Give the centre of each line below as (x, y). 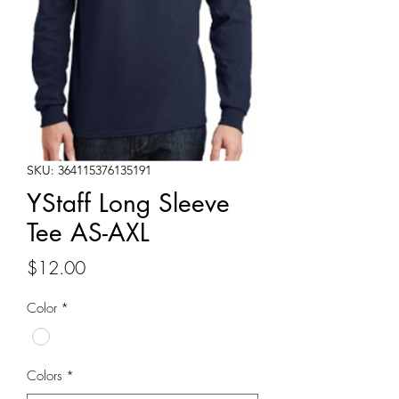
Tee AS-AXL (88, 232)
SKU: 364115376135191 (89, 170)
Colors (45, 376)
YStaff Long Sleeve (128, 203)
